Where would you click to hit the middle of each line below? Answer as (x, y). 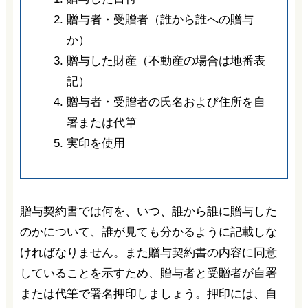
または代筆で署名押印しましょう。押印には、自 (148, 294)
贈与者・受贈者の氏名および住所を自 (166, 102)
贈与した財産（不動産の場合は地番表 (166, 60)
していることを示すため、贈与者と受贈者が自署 (148, 273)
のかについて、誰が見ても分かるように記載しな (148, 232)
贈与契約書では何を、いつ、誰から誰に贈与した (148, 211)
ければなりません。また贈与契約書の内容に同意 (148, 252)
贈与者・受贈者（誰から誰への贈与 (160, 19)
